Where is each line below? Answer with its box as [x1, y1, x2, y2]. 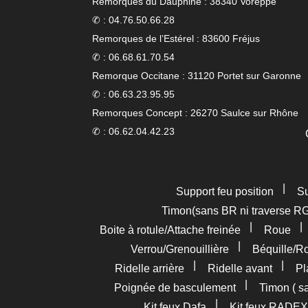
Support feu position [175, 186, 274, 197]
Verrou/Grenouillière [130, 243, 229, 255]
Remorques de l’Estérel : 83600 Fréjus [92, 33, 261, 44]
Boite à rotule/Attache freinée [99, 224, 241, 236]
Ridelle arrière [114, 263, 184, 274]
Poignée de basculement [114, 282, 236, 294]
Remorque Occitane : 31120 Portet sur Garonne [92, 70, 302, 81]
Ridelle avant [207, 263, 272, 274]
